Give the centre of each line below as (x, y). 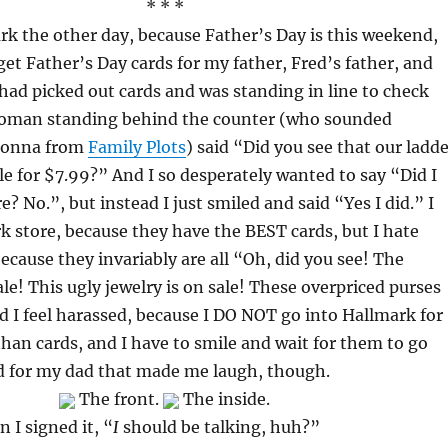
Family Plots (136, 147)
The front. (119, 399)
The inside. (225, 399)
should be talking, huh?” (219, 427)
